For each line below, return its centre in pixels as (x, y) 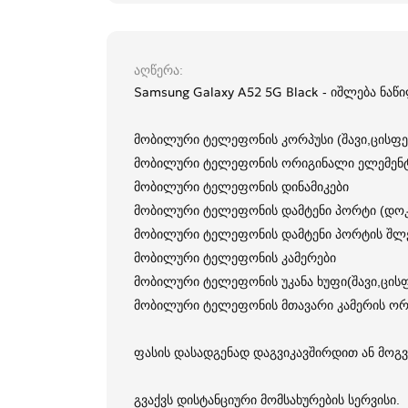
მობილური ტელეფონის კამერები (235, 258)
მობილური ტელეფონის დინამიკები (241, 187)
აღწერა (157, 71)
